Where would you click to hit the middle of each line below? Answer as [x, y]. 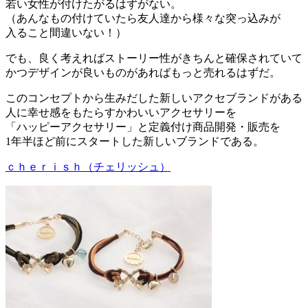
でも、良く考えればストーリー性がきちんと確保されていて [154, 58]
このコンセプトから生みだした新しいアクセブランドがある [154, 98]
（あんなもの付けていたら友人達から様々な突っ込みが [143, 18]
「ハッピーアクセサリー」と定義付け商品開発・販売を [143, 126]
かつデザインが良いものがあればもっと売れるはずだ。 [143, 72]
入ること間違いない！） [66, 32]
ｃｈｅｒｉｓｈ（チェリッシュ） [88, 166]
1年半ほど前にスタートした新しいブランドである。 [135, 141]
